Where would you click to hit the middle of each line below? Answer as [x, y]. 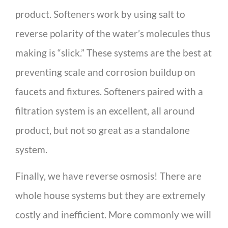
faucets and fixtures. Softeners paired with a [109, 91]
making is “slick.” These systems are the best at [113, 52]
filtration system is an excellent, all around [105, 110]
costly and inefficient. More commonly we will [113, 215]
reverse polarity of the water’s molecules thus [113, 33]
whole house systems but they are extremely [110, 195]
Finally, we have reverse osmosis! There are [108, 176]
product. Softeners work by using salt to [100, 14]
